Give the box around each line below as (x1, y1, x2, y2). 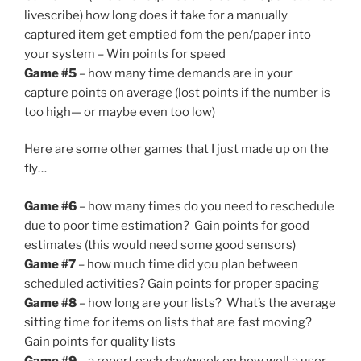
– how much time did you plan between (76, 256, 298, 272)
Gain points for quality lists (24, 334, 176, 349)
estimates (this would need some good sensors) (24, 237, 296, 252)
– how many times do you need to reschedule (77, 198, 334, 214)
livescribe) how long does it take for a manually (24, 7, 288, 23)
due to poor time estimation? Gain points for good (24, 218, 309, 233)
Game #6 (24, 198, 77, 214)
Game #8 (24, 295, 77, 310)
